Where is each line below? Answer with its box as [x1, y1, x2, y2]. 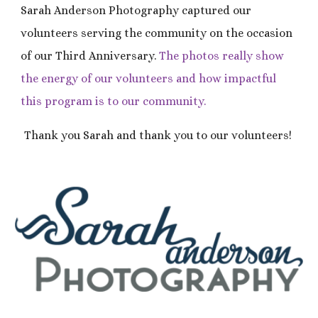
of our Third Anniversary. [21, 49, 160, 62]
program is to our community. [42, 94, 209, 108]
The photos [159, 49, 220, 62]
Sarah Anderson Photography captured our [21, 4, 252, 17]
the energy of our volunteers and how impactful [21, 72, 277, 85]
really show [222, 49, 285, 62]
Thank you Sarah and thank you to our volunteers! [23, 128, 295, 142]
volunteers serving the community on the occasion [21, 26, 293, 40]
